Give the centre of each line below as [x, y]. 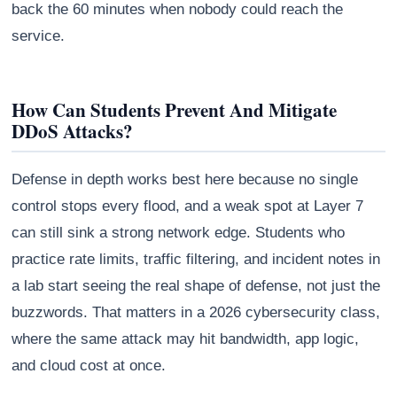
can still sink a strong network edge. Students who [179, 233]
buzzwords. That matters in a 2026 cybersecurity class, [196, 313]
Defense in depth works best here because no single [185, 180]
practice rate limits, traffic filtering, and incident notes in [196, 260]
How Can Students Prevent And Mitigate [175, 110]
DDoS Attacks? [73, 132]
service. [39, 36]
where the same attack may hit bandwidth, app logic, [186, 339]
